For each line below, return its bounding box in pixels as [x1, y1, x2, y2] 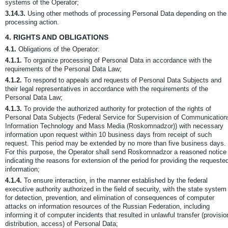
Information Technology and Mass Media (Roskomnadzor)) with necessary [5, 122, 223, 130]
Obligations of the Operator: [16, 45, 100, 53]
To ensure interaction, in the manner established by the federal [22, 177, 208, 184]
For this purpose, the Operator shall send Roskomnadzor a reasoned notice [5, 148, 226, 156]
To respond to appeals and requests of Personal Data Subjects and [22, 76, 221, 84]
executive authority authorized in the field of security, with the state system [5, 185, 226, 193]
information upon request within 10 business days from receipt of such [5, 131, 212, 138]
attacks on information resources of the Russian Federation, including [5, 203, 210, 210]
